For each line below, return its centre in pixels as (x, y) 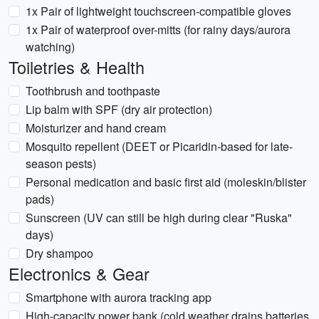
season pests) (61, 163)
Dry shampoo (59, 253)
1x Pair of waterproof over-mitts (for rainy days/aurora (158, 30)
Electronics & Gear (79, 273)
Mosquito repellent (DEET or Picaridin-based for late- (159, 146)
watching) (50, 47)
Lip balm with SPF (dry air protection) (119, 109)
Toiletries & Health (77, 67)
